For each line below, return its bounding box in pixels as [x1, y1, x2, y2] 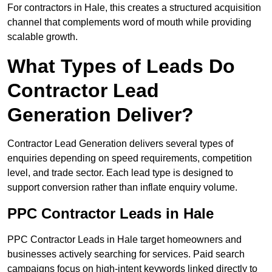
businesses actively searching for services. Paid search [7, 249, 245, 260]
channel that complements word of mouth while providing [7, 17, 251, 28]
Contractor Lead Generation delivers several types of [7, 138, 233, 149]
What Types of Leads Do [7, 55, 235, 78]
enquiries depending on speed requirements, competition [7, 153, 252, 164]
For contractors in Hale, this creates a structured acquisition [7, 2, 261, 13]
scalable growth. [7, 32, 78, 42]
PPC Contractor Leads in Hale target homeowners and [7, 234, 242, 245]
